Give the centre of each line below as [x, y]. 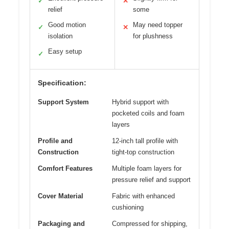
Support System [63, 102]
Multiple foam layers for [147, 169]
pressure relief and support [151, 180]
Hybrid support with [140, 102]
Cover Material [61, 196]
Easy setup [65, 52]
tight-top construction [143, 152]
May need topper [157, 25]
